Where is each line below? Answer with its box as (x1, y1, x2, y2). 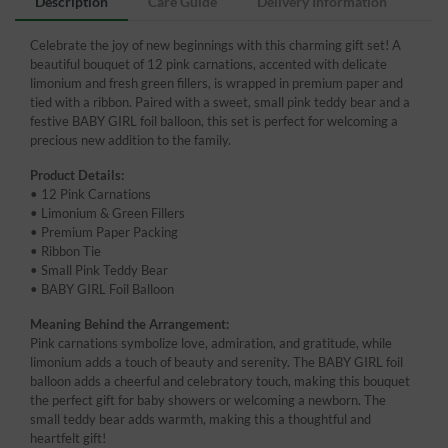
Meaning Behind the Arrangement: (30, 315, 229, 332)
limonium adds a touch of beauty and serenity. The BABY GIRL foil (30, 353, 403, 370)
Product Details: (30, 166, 124, 183)
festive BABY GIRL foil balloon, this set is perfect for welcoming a (30, 112, 398, 129)
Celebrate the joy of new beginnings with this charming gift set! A (30, 36, 401, 53)
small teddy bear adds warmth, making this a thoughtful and (30, 410, 371, 427)
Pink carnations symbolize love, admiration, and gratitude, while (30, 334, 392, 351)
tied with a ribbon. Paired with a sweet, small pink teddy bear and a (30, 93, 410, 110)
